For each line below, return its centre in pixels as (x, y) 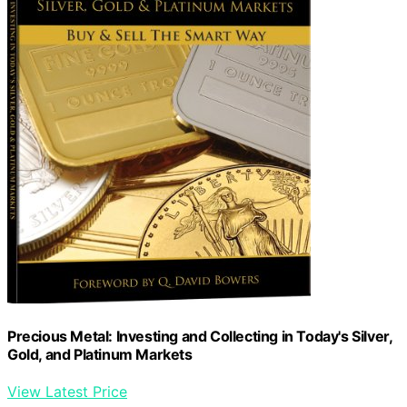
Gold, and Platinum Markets (100, 354)
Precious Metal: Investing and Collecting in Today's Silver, (200, 336)
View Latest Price (67, 391)
